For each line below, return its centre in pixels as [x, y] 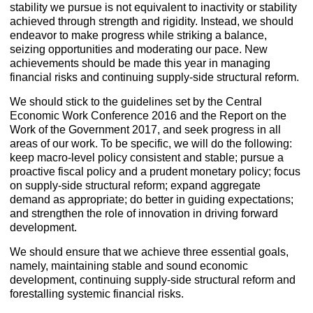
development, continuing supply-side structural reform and [153, 280]
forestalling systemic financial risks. [97, 294]
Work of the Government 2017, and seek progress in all [146, 130]
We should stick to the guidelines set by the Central [136, 102]
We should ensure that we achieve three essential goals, [150, 252]
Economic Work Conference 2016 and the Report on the [148, 116]
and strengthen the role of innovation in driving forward [144, 214]
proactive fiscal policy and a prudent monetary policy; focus [155, 172]
